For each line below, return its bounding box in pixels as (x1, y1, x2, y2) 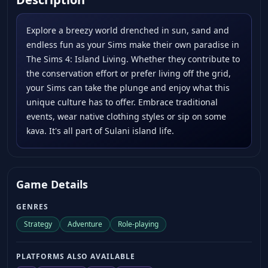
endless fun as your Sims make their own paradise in (26, 39, 239, 51)
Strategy (24, 219, 52, 230)
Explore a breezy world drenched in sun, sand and (26, 25, 229, 36)
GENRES (16, 202, 48, 212)
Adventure (68, 219, 102, 230)
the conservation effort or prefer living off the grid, (26, 68, 231, 80)
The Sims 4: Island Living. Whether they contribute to (26, 53, 240, 65)
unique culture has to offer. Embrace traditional (26, 96, 218, 108)
